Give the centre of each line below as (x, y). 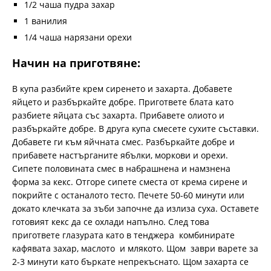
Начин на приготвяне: (76, 63)
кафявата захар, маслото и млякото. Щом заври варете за (135, 248)
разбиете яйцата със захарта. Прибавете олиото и (118, 115)
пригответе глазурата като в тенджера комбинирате (123, 235)
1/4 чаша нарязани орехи (78, 37)
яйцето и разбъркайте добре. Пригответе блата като (123, 102)
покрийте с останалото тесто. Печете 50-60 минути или (128, 195)
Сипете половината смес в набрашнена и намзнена (121, 168)
